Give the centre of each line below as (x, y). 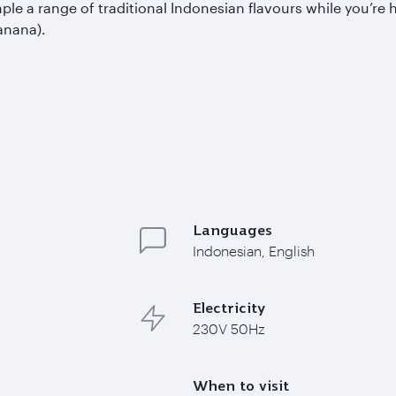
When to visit (240, 385)
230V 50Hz (228, 328)
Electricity (228, 307)
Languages (232, 229)
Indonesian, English (253, 250)
